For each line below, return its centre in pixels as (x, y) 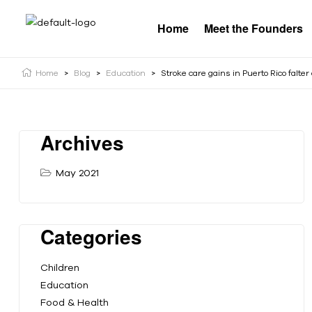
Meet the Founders (253, 28)
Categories (91, 237)
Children (60, 267)
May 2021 (77, 173)
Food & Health (75, 302)
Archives (82, 143)
